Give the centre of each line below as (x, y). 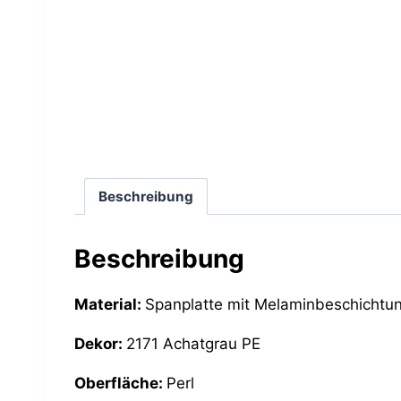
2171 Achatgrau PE (193, 343)
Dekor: (100, 343)
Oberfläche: (120, 383)
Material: (110, 304)
